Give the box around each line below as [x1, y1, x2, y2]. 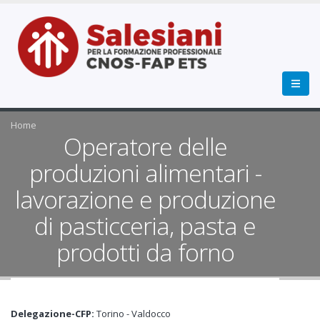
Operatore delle [63, 130, 227, 163]
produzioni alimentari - [29, 156, 261, 189]
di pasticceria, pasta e [34, 209, 256, 242]
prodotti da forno [56, 236, 234, 269]
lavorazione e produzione [14, 183, 276, 216]
